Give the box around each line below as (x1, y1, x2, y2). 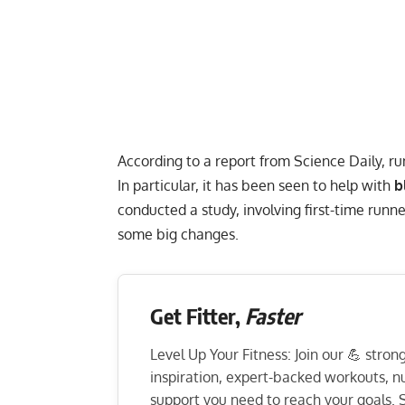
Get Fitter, (150, 301, 245, 329)
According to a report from (118, 151, 294, 170)
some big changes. (118, 224, 239, 243)
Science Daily (294, 151, 381, 170)
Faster (245, 301, 301, 329)
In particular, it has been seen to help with (118, 175, 394, 194)
